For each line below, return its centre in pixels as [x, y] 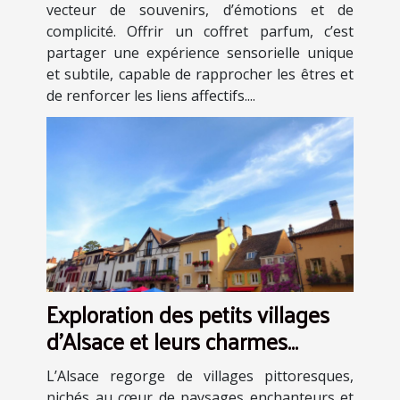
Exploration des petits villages [188, 313]
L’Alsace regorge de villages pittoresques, [200, 375]
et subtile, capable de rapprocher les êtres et [200, 74]
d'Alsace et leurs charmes [167, 340]
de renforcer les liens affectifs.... [151, 95]
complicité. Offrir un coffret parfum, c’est [200, 31]
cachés [79, 367]
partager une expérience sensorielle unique [200, 52]
